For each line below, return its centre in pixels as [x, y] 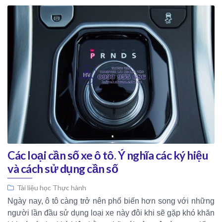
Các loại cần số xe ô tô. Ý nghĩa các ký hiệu [108, 155]
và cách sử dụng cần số [63, 168]
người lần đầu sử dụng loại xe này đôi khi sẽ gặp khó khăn [111, 213]
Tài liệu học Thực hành [52, 187]
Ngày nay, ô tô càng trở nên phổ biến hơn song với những [111, 201]
